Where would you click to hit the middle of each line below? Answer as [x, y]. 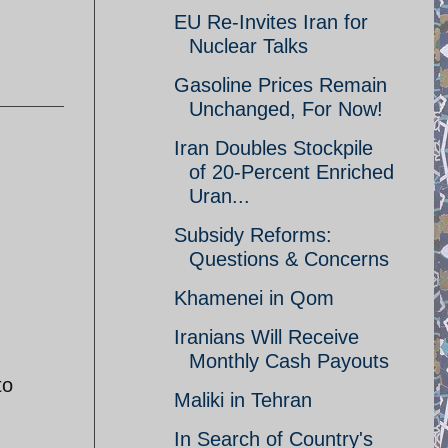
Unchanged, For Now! [286, 109]
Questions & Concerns [289, 259]
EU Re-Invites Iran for [271, 22]
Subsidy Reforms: [253, 235]
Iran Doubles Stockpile [273, 148]
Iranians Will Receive [266, 337]
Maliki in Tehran [243, 400]
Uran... [219, 196]
